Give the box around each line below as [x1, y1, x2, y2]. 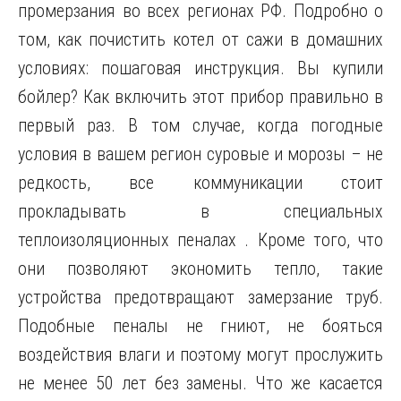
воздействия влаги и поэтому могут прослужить [18, 344, 383, 365]
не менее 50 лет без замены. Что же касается [18, 372, 383, 394]
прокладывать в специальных [18, 200, 383, 222]
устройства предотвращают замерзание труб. [18, 286, 383, 308]
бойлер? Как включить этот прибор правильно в [18, 86, 383, 107]
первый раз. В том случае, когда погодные [18, 115, 383, 136]
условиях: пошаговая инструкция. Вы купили [18, 57, 383, 79]
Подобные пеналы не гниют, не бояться [18, 315, 383, 337]
